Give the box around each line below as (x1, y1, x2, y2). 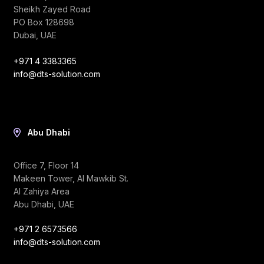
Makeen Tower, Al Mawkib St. (14, 173, 128, 184)
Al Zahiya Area (14, 186, 70, 197)
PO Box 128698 (14, 16, 74, 27)
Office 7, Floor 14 (14, 160, 79, 171)
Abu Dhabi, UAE (14, 199, 74, 210)
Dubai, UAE (14, 29, 57, 40)
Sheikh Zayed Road (14, 4, 91, 14)
